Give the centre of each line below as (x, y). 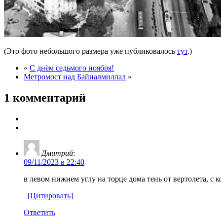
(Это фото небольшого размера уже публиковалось (91, 51)
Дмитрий (57, 153)
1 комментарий (45, 97)
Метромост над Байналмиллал (75, 76)
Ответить (39, 212)
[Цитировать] (50, 195)
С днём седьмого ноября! (72, 68)
